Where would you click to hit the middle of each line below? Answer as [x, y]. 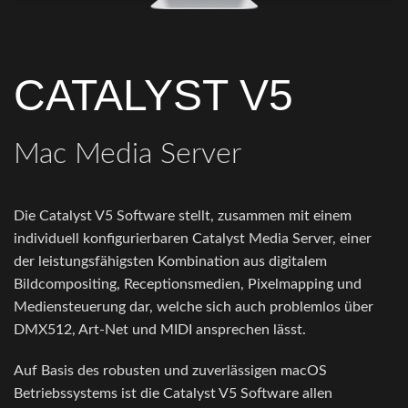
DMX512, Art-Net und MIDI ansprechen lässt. [160, 330]
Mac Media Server [127, 154]
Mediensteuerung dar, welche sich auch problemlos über [194, 307]
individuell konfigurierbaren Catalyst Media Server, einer [193, 239]
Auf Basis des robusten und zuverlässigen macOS [170, 371]
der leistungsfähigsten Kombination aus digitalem [170, 262]
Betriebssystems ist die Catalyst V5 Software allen [173, 394]
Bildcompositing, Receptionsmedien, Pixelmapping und [188, 285]
